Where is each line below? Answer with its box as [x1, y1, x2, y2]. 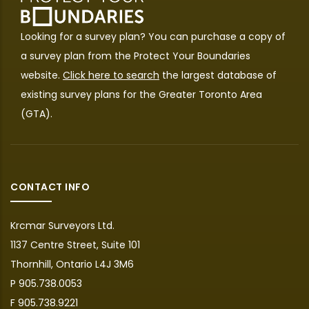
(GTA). [21, 106, 52, 121]
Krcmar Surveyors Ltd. [10, 218, 114, 232]
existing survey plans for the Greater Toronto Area [21, 87, 262, 101]
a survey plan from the [21, 48, 134, 63]
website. [21, 68, 63, 82]
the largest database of [159, 68, 277, 82]
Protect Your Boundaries [134, 48, 250, 63]
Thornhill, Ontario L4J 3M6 [10, 257, 134, 271]
